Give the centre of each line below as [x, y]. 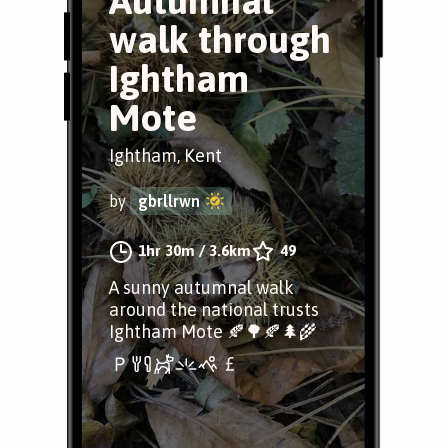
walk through [220, 39]
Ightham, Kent [165, 155]
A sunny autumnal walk [201, 287]
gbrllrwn [169, 201]
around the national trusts [214, 309]
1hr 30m [166, 250]
